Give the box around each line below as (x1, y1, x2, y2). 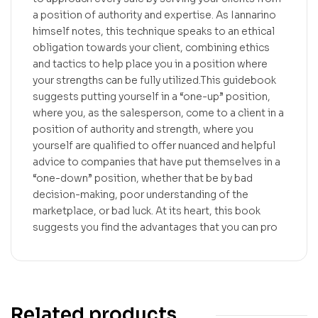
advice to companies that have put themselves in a (33, 155, 280, 169)
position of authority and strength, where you (33, 123, 253, 136)
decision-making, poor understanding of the (33, 188, 248, 202)
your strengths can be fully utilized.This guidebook (33, 74, 276, 87)
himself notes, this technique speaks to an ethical (33, 25, 275, 38)
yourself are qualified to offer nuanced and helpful (33, 139, 275, 153)
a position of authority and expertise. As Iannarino (33, 9, 276, 22)
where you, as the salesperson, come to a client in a (33, 106, 284, 120)
